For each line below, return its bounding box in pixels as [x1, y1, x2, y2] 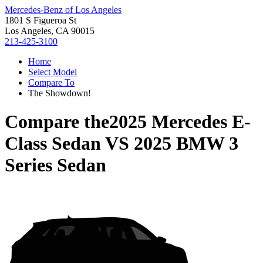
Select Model [28, 67, 77, 77]
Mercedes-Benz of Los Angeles [5, 5, 122, 15]
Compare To [28, 77, 75, 87]
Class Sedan [5, 133, 101, 154]
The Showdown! [28, 88, 91, 98]
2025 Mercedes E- [109, 111, 251, 133]
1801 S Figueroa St [5, 15, 76, 25]
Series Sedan [5, 154, 106, 176]
